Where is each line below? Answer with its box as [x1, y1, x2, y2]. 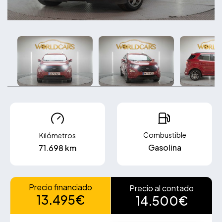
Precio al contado [129, 183, 194, 194]
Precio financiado [29, 182, 92, 193]
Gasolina [148, 142, 181, 153]
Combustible [143, 130, 186, 140]
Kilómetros [39, 131, 76, 140]
